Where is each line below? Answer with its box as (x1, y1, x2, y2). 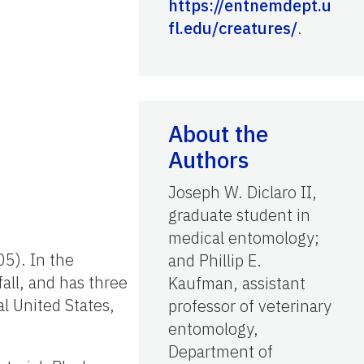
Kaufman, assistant (168, 271, 305, 294)
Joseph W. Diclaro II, (168, 180, 317, 203)
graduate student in (168, 203, 310, 226)
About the (168, 118, 268, 149)
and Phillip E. (168, 249, 262, 271)
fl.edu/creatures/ (168, 16, 297, 39)
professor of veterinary (168, 294, 331, 317)
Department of (168, 340, 273, 362)
